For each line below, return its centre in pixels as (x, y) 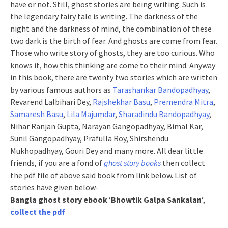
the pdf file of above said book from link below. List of (104, 175)
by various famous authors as (61, 90)
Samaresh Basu (37, 114)
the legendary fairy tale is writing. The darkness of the (104, 16)
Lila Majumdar (91, 114)
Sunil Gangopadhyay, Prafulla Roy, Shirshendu (89, 138)
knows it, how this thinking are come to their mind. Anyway (113, 65)
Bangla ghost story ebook (59, 199)
